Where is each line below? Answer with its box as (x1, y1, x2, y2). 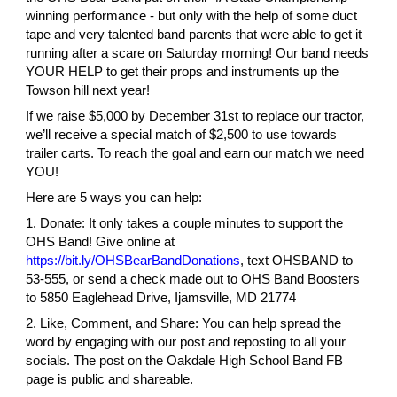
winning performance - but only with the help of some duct (26, 8, 358, 23)
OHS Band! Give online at (26, 234, 175, 249)
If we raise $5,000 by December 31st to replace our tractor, (26, 108, 365, 123)
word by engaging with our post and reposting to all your (26, 334, 346, 349)
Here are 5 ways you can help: (26, 190, 203, 205)
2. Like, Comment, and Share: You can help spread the (26, 315, 342, 331)
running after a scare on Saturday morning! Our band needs (26, 45, 370, 60)
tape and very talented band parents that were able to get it (26, 27, 362, 42)
